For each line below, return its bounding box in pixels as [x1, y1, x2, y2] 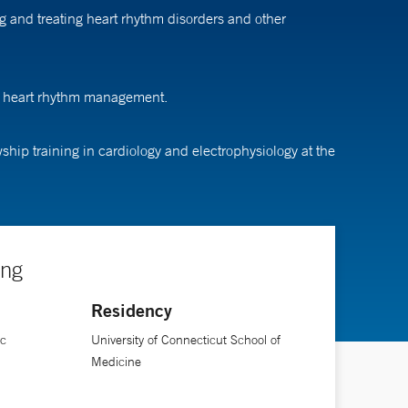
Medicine [90, 352, 141, 370]
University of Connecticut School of [90, 331, 280, 348]
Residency [90, 298, 172, 321]
